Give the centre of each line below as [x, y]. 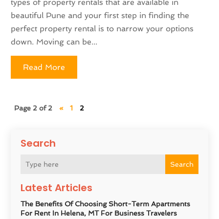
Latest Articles [57, 187]
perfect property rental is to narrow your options [102, 28]
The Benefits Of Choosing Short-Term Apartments [106, 204]
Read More [44, 67]
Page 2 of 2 [33, 108]
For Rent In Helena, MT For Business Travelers [99, 213]
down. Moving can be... [54, 42]
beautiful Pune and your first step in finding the [100, 15]
